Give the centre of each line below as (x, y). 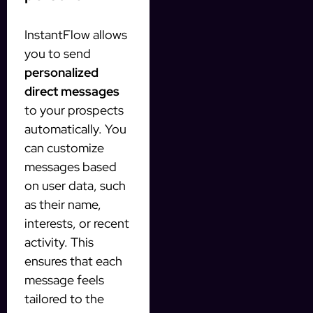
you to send (58, 53)
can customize (64, 147)
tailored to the (64, 298)
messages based (71, 166)
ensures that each (73, 261)
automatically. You (75, 129)
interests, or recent (77, 223)
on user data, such (75, 185)
